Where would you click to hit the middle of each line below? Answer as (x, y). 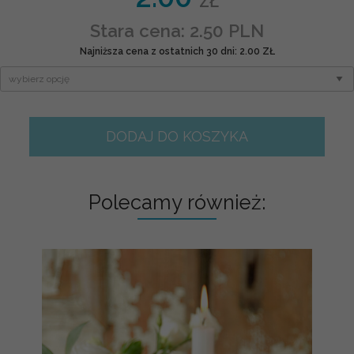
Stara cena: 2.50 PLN (177, 30)
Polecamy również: (177, 203)
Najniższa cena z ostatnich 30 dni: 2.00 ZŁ (177, 51)
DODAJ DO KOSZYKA (177, 137)
